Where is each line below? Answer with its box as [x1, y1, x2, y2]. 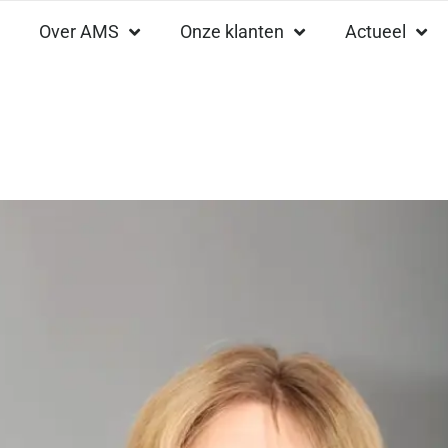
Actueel [345, 21, 406, 42]
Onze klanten [180, 21, 284, 42]
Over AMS [39, 21, 119, 42]
